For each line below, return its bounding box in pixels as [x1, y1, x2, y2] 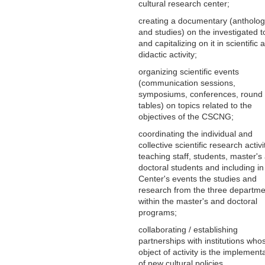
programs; [138, 207, 177, 217]
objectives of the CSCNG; [138, 111, 234, 121]
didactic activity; [138, 49, 197, 59]
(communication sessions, [138, 77, 235, 88]
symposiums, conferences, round [138, 89, 263, 99]
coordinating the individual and [138, 128, 253, 138]
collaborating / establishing [138, 224, 238, 234]
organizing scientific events [138, 66, 239, 76]
